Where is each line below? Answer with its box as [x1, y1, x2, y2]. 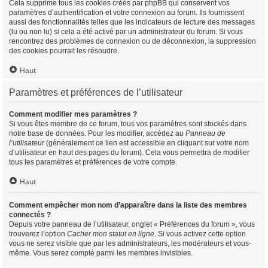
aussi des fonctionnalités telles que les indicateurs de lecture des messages [9, 18, 255, 26]
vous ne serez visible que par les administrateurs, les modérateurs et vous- [9, 239, 251, 248]
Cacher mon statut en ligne [67, 230, 154, 238]
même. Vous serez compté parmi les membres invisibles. [9, 249, 193, 257]
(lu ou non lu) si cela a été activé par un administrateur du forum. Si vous [9, 28, 243, 36]
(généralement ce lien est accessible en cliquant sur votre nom [44, 139, 249, 147]
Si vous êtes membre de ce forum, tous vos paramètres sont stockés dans [9, 120, 246, 128]
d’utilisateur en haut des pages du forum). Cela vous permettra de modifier [9, 148, 249, 157]
